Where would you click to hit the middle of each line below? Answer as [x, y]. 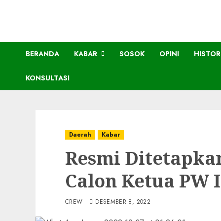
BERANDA [42, 54]
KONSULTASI [48, 78]
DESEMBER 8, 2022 [123, 202]
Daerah [80, 135]
